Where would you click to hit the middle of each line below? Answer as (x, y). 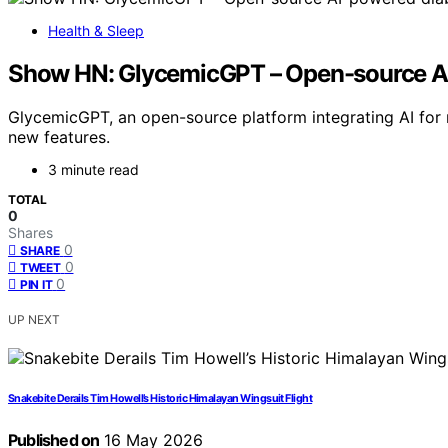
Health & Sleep (96, 30)
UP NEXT (34, 320)
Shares (30, 233)
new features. (59, 137)
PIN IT (36, 285)
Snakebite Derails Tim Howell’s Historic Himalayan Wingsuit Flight (160, 399)
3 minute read (93, 170)
